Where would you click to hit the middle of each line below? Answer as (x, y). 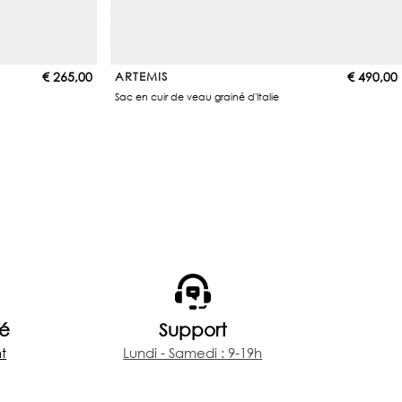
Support (192, 330)
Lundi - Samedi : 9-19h (193, 353)
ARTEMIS (142, 77)
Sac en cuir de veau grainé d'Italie (197, 97)
